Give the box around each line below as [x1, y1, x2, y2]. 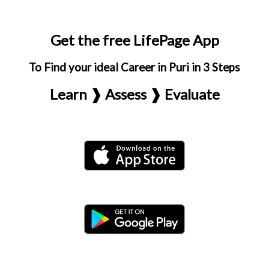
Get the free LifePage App [50, 31, 219, 49]
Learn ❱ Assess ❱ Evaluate [49, 85, 220, 103]
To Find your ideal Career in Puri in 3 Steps [29, 61, 240, 74]
